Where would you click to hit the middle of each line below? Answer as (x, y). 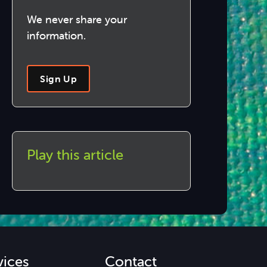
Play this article (75, 155)
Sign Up (59, 79)
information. (57, 35)
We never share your (77, 19)
